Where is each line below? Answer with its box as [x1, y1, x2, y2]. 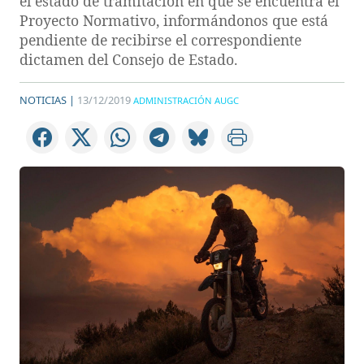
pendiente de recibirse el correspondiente [19, 30, 301, 50]
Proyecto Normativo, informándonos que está [19, 11, 328, 30]
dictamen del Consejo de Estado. [19, 50, 237, 69]
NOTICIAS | [19, 93, 75, 107]
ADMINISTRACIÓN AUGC [133, 94, 239, 106]
